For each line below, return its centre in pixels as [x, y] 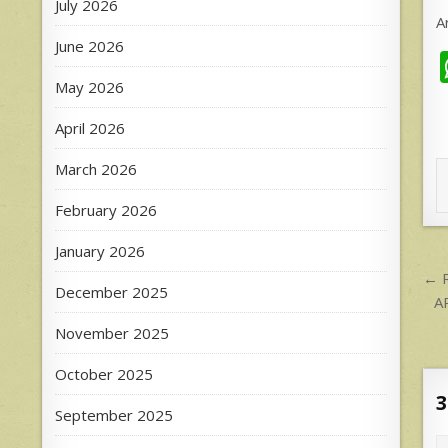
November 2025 [112, 332]
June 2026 [89, 45]
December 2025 [111, 291]
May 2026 [89, 86]
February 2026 [106, 209]
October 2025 [104, 373]
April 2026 [90, 127]
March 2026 [96, 168]
